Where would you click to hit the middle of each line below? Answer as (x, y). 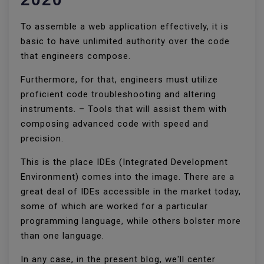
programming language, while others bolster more (131, 221)
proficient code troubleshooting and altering (118, 95)
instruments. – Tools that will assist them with (124, 109)
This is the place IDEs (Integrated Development (124, 162)
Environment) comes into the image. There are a (128, 177)
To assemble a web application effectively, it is (125, 27)
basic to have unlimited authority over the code (125, 42)
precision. (44, 139)
